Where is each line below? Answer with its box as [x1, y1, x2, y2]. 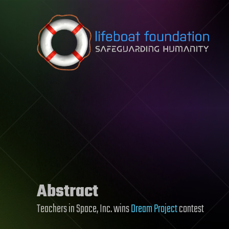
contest [177, 200, 204, 218]
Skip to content [8, 9, 58, 26]
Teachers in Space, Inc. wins [37, 200, 131, 218]
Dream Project [131, 200, 177, 218]
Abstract [37, 179, 98, 205]
